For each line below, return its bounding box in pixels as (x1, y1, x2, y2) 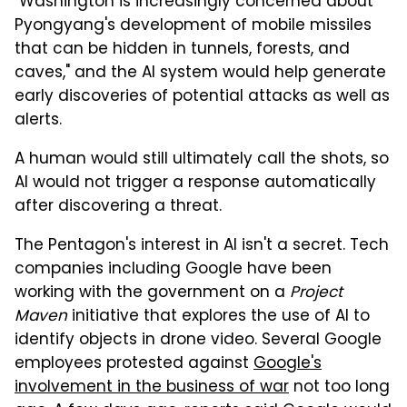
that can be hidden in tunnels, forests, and (15, 36, 350, 63)
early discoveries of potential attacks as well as (15, 84, 390, 110)
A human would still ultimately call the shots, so (15, 146, 389, 173)
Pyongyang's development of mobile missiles (15, 13, 372, 39)
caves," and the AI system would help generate (15, 60, 386, 86)
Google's (253, 351, 322, 377)
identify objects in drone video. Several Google (15, 327, 382, 353)
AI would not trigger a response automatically (15, 170, 376, 196)
